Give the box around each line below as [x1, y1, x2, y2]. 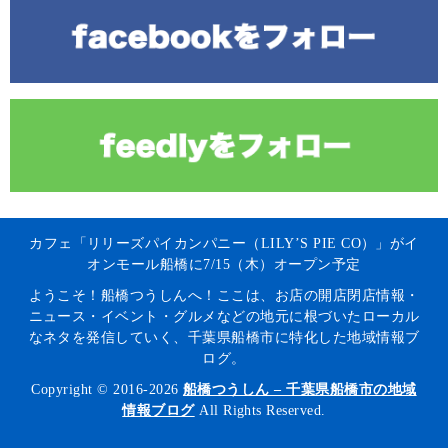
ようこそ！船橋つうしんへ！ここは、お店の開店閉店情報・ [28, 287, 420, 303]
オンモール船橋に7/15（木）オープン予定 [87, 256, 361, 272]
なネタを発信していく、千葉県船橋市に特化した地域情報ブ [28, 329, 420, 345]
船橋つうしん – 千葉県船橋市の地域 [182, 381, 417, 397]
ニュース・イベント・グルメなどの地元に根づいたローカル [28, 308, 420, 324]
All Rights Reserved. [194, 402, 326, 418]
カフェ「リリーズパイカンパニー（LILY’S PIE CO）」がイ [29, 235, 419, 251]
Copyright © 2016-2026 [31, 381, 183, 397]
